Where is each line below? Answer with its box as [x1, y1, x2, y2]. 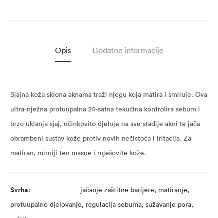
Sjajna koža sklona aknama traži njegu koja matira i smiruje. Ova [10, 90, 207, 99]
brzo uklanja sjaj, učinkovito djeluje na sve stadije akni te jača [10, 119, 200, 128]
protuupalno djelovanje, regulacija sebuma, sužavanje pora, [10, 200, 193, 209]
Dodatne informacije [92, 45, 163, 55]
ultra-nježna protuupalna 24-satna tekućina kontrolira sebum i [10, 105, 200, 113]
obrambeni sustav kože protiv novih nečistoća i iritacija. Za [10, 134, 191, 143]
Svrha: [10, 185, 30, 195]
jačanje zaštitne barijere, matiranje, [78, 185, 189, 194]
